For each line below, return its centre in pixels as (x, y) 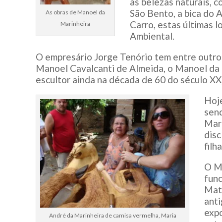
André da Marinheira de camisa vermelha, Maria (112, 215)
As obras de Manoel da (75, 12)
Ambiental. (152, 36)
